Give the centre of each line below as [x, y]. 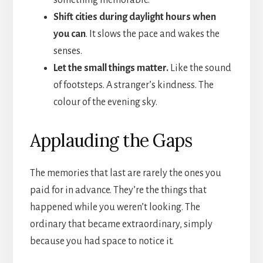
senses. [68, 51]
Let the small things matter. [112, 68]
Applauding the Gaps [111, 140]
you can [69, 34]
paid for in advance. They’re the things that [118, 190]
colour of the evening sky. [105, 102]
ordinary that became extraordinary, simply [121, 224]
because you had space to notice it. [102, 241]
